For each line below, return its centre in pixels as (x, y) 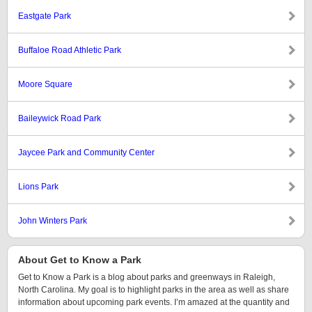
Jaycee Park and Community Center (86, 153)
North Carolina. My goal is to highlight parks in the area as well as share (154, 290)
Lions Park (38, 187)
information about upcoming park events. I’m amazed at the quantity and (154, 302)
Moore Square (45, 84)
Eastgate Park (45, 16)
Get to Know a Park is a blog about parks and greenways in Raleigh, (147, 277)
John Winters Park (53, 221)
